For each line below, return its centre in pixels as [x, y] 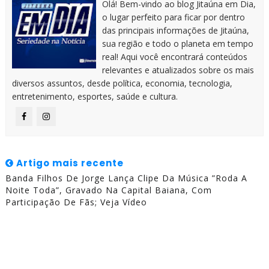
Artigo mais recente [68, 163]
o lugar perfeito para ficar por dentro [173, 17]
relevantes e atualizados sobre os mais [178, 70]
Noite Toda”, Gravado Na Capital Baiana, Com [108, 190]
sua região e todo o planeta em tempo [177, 44]
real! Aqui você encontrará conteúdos [174, 57]
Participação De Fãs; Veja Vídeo [76, 202]
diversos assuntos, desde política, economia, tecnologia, [122, 83]
